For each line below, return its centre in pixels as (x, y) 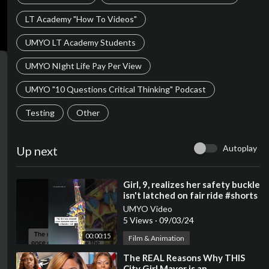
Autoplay (240, 148)
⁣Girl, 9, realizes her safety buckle (191, 184)
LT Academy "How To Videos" (81, 19)
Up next (37, 151)
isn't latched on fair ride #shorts (190, 195)
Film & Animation (156, 238)
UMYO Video (147, 209)
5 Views (139, 220)
